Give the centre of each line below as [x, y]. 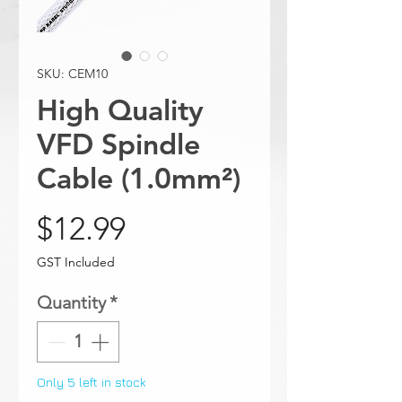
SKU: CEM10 [72, 73]
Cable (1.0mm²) [139, 177]
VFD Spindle [118, 143]
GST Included [76, 262]
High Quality [120, 109]
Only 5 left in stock [92, 381]
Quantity [71, 302]
